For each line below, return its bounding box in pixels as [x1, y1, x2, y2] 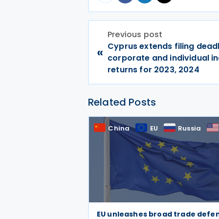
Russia [178, 124, 201, 133]
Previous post [108, 29, 163, 40]
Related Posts [88, 95, 156, 109]
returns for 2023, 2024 [108, 64, 199, 75]
